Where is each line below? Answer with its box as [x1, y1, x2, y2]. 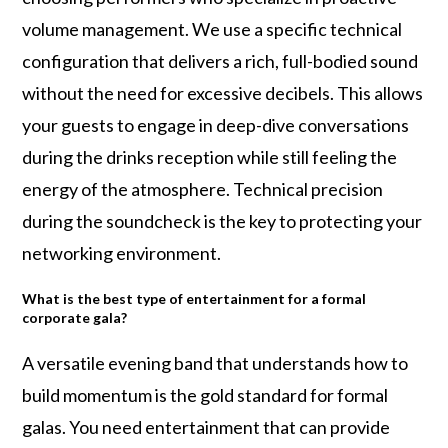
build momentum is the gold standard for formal [22, 384, 389, 406]
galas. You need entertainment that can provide [22, 416, 391, 438]
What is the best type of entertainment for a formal [22, 290, 367, 307]
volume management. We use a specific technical [22, 18, 403, 40]
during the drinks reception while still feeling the [22, 146, 398, 168]
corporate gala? [22, 309, 128, 326]
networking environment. [22, 242, 222, 264]
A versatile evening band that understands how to [22, 352, 409, 374]
